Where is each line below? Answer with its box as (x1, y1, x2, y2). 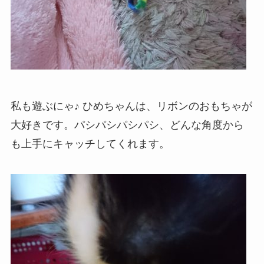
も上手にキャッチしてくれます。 (10, 137, 170, 150)
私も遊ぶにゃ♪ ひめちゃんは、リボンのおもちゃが (10, 100, 252, 112)
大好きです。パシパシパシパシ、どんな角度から (10, 118, 244, 131)
